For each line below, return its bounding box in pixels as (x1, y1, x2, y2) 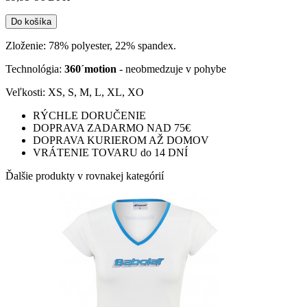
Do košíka (11, 16, 51, 27)
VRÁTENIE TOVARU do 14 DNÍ (33, 147, 188, 159)
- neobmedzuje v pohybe (116, 63, 226, 75)
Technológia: (5, 63, 64, 75)
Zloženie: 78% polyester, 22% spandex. (5, 40, 176, 52)
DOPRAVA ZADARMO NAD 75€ (33, 122, 191, 134)
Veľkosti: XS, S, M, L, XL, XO (5, 86, 144, 99)
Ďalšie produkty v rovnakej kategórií (5, 170, 164, 182)
